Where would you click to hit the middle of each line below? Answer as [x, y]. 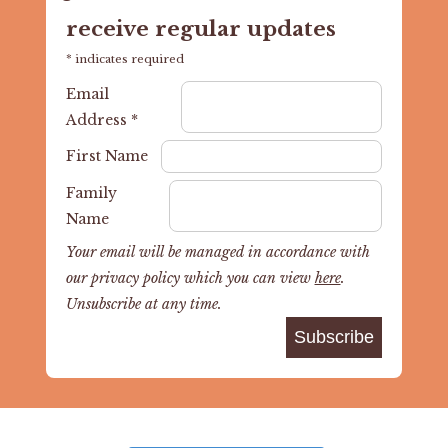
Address [98, 119]
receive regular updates [200, 28]
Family [91, 192]
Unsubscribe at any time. [143, 303]
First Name [106, 156]
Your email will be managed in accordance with [217, 251]
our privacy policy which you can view [190, 277]
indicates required [127, 58]
